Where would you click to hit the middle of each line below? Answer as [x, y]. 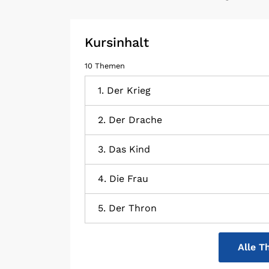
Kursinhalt [117, 42]
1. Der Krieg [124, 90]
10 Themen [105, 65]
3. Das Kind [124, 149]
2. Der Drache [130, 119]
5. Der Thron [127, 208]
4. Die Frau [123, 178]
